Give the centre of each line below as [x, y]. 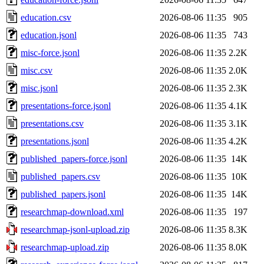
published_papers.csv [60, 176]
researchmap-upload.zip [65, 247]
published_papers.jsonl [63, 194]
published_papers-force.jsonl [74, 159]
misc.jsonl [39, 88]
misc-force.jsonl [50, 52]
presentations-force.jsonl [66, 105]
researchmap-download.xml [72, 212]
